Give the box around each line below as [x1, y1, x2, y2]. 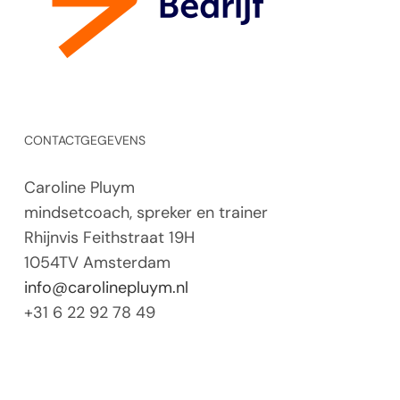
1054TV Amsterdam [24, 252, 171, 274]
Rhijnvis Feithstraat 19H [24, 227, 196, 249]
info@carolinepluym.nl [24, 277, 189, 299]
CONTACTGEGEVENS [24, 132, 146, 149]
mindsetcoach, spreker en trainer [24, 202, 269, 224]
